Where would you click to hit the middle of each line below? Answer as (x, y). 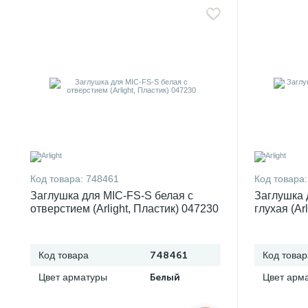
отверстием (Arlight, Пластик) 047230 (124, 209)
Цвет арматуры (73, 277)
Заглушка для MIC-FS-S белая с (112, 196)
